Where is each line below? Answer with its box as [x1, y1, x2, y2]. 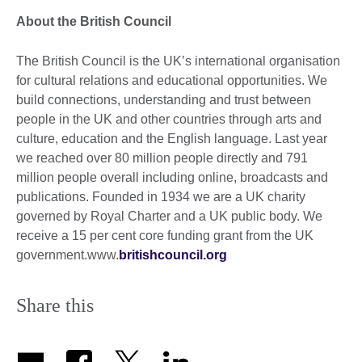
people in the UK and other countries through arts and [16, 112, 322, 127]
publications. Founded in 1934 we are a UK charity [16, 190, 305, 204]
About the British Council [16, 15, 171, 29]
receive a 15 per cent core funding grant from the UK [16, 229, 314, 243]
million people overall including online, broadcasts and [16, 170, 328, 185]
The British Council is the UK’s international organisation [16, 54, 340, 69]
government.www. [16, 248, 119, 263]
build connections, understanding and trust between [16, 93, 311, 107]
